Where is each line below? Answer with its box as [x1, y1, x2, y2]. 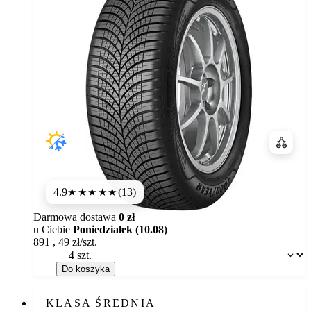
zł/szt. [72, 236, 97, 249]
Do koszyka [62, 264, 110, 275]
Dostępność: [48, 245, 102, 258]
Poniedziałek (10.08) [73, 224, 167, 236]
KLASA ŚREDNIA [46, 297, 156, 310]
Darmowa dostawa [33, 211, 119, 224]
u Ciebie [33, 224, 73, 236]
